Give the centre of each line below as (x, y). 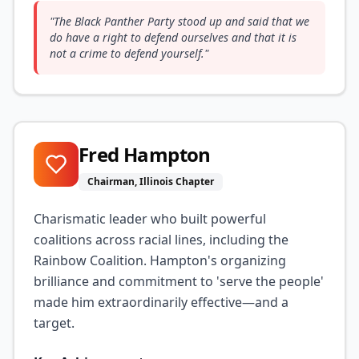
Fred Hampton (145, 154)
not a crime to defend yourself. (127, 53)
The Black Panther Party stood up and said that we (182, 21)
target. (54, 323)
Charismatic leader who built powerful (150, 219)
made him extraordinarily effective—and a (161, 302)
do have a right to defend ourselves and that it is (173, 37)
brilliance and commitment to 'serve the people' (179, 281)
